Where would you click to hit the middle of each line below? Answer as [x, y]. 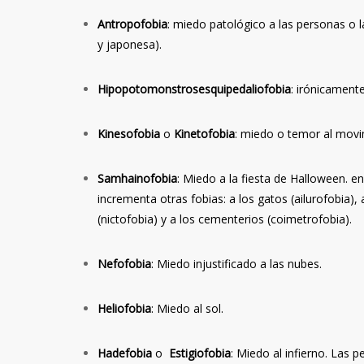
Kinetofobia [204, 133]
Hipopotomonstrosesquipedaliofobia [194, 89]
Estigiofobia [198, 353]
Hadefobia [125, 353]
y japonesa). [130, 44]
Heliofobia [124, 308]
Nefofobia [124, 263]
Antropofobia [132, 24]
